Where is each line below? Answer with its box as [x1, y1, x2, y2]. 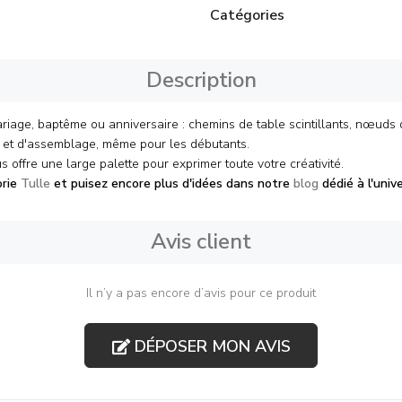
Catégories [210, 5, 284, 25]
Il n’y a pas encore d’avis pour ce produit [86, 284, 316, 301]
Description [145, 66, 257, 94]
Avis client [151, 227, 251, 256]
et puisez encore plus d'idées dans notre [50, 175, 293, 192]
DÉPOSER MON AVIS [129, 335, 291, 357]
